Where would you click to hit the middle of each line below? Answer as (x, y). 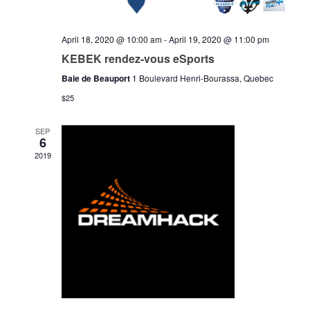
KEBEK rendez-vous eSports (138, 59)
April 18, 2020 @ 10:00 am (111, 39)
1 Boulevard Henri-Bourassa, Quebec (202, 78)
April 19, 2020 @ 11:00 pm (219, 39)
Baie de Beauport (97, 79)
